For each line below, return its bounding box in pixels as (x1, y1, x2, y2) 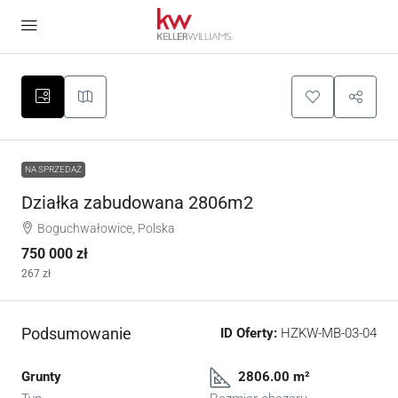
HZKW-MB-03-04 (277, 325, 377, 341)
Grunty (21, 369, 61, 385)
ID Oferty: (220, 325, 277, 341)
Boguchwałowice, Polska (37, 221, 175, 235)
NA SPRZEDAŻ (25, 164, 82, 174)
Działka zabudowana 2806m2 (21, 192, 253, 213)
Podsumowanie (21, 324, 131, 343)
